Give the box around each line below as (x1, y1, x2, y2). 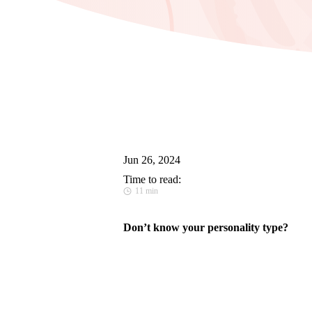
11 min (135, 185, 158, 196)
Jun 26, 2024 (123, 153, 180, 166)
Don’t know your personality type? (123, 221, 288, 234)
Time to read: (123, 173, 181, 185)
